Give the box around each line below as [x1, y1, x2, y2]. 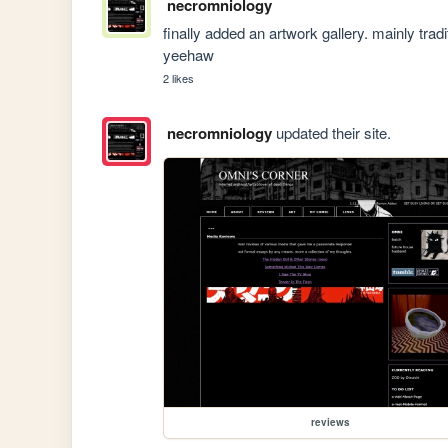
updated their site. [271, 122, 391, 144]
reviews [310, 415, 350, 430]
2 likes [163, 70, 195, 87]
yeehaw [163, 44, 215, 66]
